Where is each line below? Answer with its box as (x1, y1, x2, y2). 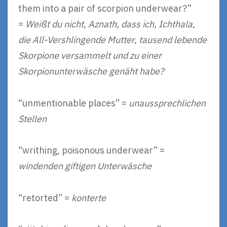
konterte (71, 192, 106, 204)
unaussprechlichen (129, 97, 206, 109)
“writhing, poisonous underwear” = (18, 144, 165, 156)
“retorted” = (18, 192, 71, 204)
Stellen (18, 112, 47, 125)
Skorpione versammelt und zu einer (18, 50, 162, 61)
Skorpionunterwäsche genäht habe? (18, 65, 164, 77)
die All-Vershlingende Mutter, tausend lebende (18, 34, 207, 46)
